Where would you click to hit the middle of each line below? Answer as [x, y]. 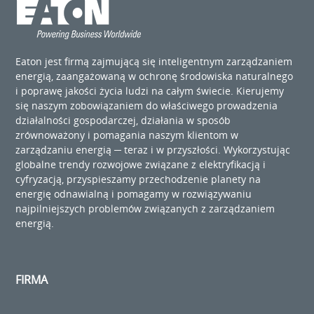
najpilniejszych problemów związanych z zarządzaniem [145, 208]
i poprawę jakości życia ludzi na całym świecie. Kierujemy [150, 90]
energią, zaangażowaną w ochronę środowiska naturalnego [155, 76]
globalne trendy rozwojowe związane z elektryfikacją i [141, 164]
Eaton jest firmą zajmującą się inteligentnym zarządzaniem [154, 61]
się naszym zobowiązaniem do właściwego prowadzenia [147, 105]
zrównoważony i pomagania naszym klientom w [127, 135]
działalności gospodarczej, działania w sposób [123, 120]
